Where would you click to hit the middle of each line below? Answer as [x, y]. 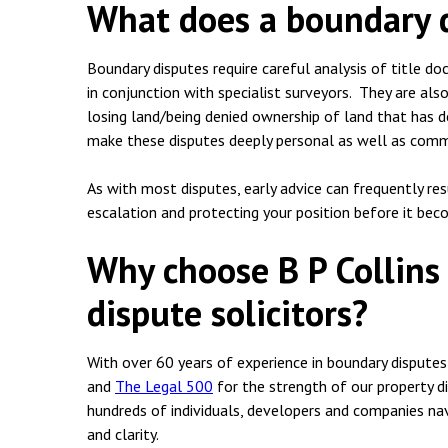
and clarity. [123, 434]
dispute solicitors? [227, 312]
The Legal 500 [164, 386]
